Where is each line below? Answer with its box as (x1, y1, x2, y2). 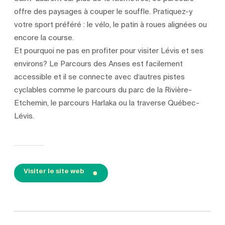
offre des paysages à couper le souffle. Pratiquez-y (14, 5, 193, 18)
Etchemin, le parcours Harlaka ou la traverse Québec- (14, 96, 200, 109)
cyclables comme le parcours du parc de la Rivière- (14, 83, 192, 96)
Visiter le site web (23, 166, 84, 177)
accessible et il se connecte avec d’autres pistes (14, 70, 185, 83)
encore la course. (14, 31, 74, 44)
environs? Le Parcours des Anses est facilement (14, 57, 183, 70)
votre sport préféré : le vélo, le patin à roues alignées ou (14, 18, 207, 31)
